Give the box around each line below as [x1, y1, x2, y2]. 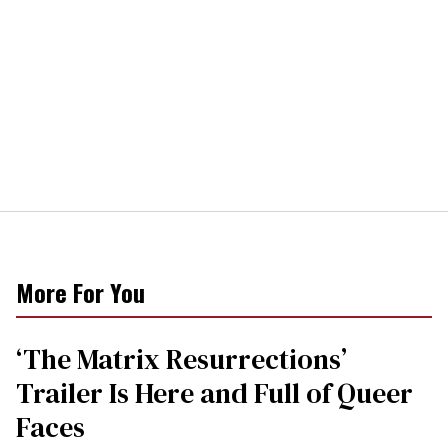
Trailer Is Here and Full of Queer [16, 374, 413, 413]
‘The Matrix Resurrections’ [16, 340, 347, 379]
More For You [16, 274, 145, 311]
